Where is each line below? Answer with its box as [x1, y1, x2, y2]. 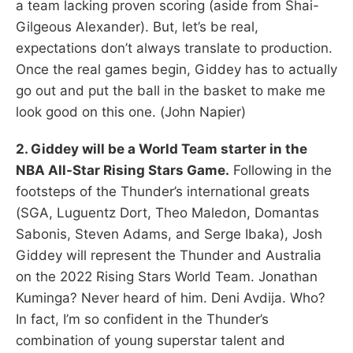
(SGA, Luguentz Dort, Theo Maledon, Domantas [16, 204, 319, 221]
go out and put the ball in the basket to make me [16, 82, 325, 98]
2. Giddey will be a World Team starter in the [16, 140, 307, 157]
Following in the [229, 162, 332, 178]
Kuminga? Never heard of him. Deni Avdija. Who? [16, 289, 325, 306]
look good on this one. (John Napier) [16, 103, 246, 120]
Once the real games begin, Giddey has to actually [16, 61, 337, 77]
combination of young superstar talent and [16, 332, 285, 348]
